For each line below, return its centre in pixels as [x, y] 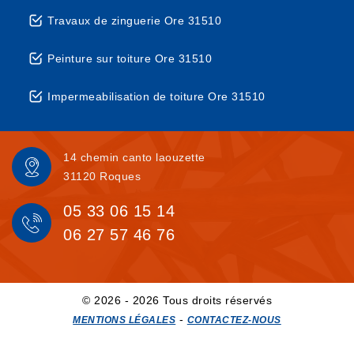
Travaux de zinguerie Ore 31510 [134, 21]
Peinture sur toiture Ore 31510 [130, 58]
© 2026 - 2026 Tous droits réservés [177, 300]
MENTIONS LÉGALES [124, 320]
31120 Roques [102, 176]
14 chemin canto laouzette [134, 157]
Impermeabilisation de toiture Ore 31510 [156, 96]
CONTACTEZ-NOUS [234, 320]
